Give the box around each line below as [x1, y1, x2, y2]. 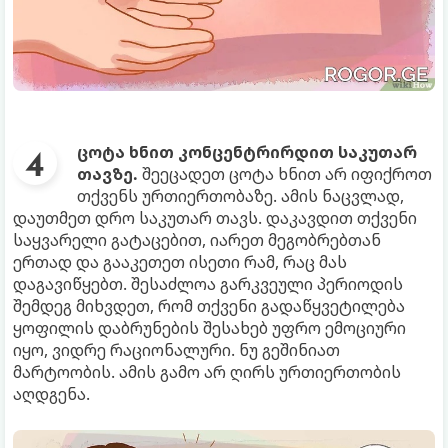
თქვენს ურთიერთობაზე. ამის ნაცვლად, [77, 185, 404, 207]
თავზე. [77, 163, 138, 185]
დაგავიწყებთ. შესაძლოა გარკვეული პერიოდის [13, 273, 403, 295]
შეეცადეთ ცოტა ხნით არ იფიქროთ [138, 163, 432, 185]
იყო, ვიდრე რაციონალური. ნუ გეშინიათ [13, 339, 340, 361]
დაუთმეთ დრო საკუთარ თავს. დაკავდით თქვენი [13, 207, 417, 229]
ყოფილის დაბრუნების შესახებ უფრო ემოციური [13, 317, 406, 339]
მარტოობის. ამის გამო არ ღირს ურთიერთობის [13, 361, 401, 383]
